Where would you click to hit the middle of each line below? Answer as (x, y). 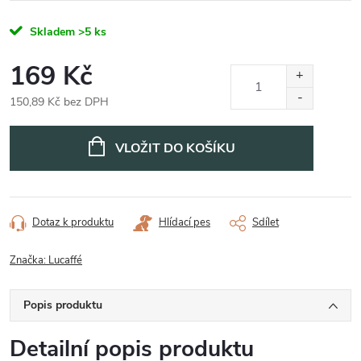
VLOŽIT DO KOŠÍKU (175, 148)
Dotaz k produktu (73, 222)
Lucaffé (65, 260)
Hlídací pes (185, 222)
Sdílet (266, 222)
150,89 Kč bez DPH (59, 102)
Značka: (29, 260)
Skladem (51, 32)
